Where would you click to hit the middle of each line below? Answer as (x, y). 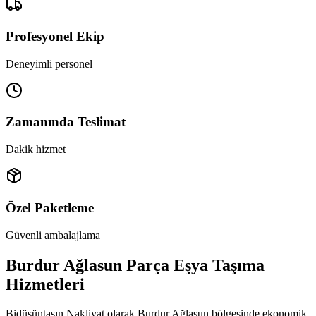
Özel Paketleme (50, 207)
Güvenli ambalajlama (53, 235)
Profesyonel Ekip (55, 37)
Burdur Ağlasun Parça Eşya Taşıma (135, 265)
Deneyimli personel (49, 63)
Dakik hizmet (36, 150)
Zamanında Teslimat (66, 122)
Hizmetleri (45, 284)
